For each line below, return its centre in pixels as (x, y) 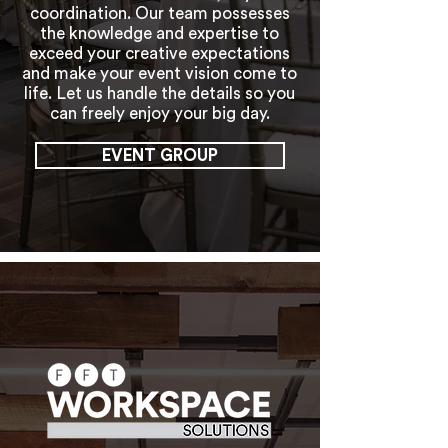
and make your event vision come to (159, 73)
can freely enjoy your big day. (159, 113)
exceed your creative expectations (159, 53)
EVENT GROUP (160, 155)
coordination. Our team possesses (159, 13)
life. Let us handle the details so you (159, 93)
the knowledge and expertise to (159, 33)
